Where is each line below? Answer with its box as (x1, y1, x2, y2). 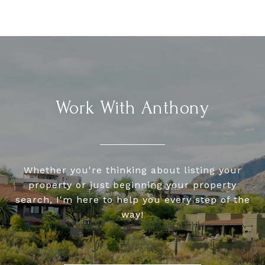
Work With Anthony (56, 98, 209, 119)
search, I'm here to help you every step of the (15, 194, 250, 206)
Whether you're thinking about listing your (23, 164, 242, 176)
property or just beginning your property (28, 179, 237, 191)
